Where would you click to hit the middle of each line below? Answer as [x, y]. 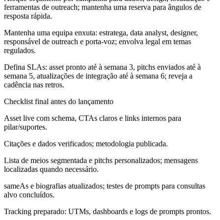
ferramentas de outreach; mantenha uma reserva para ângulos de [103, 7]
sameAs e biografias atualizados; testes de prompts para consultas [105, 186]
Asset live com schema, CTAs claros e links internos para [93, 118]
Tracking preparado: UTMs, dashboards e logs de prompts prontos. [108, 211]
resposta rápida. [28, 16]
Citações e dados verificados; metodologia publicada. [86, 143]
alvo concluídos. [29, 194]
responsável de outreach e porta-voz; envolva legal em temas [97, 41]
